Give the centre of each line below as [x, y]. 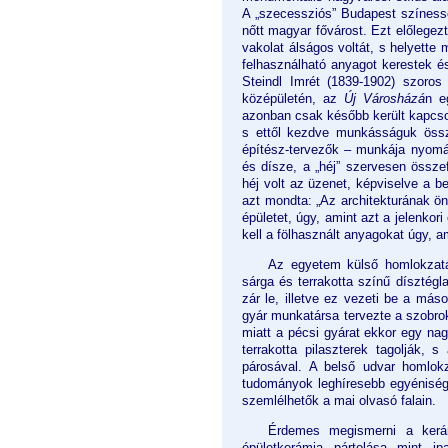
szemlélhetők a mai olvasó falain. [339, 401]
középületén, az [293, 99]
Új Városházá [385, 99]
